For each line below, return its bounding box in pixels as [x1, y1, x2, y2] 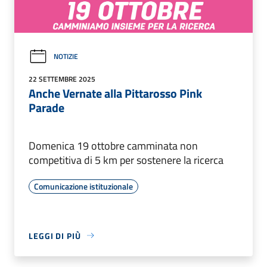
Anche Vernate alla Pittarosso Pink [29, 83, 202, 103]
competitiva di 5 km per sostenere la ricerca [29, 151, 223, 168]
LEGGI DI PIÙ [29, 229, 81, 242]
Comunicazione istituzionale [34, 179, 133, 193]
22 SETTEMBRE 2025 [29, 73, 95, 85]
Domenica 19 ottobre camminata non [29, 137, 198, 154]
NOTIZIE [54, 51, 78, 63]
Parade [29, 98, 64, 117]
